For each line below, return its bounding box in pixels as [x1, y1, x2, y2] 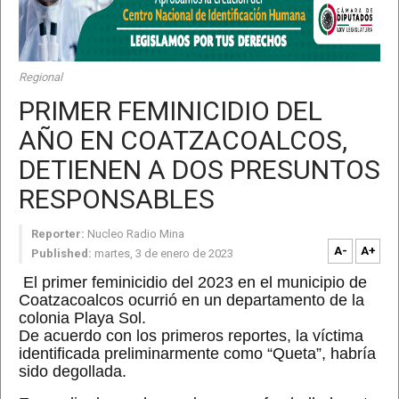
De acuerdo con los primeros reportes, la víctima [19, 327, 363, 345]
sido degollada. [19, 362, 126, 380]
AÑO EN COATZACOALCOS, [19, 125, 347, 156]
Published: [31, 247, 92, 260]
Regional [19, 70, 62, 84]
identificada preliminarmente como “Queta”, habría [19, 345, 376, 362]
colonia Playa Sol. [19, 309, 146, 327]
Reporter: [31, 227, 85, 240]
